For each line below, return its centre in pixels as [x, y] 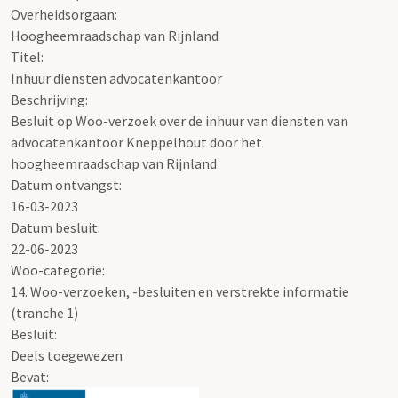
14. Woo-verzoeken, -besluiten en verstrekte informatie [180, 291]
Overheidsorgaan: [64, 14]
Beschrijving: [49, 99]
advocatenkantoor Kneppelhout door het [136, 142]
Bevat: [30, 376]
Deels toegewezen [67, 355]
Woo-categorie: [58, 270]
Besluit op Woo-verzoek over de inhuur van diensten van [179, 120]
